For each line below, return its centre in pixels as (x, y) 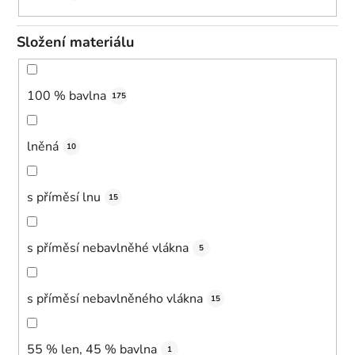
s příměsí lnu (64, 197)
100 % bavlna (67, 95)
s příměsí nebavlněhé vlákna (108, 248)
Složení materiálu (75, 42)
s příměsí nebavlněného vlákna (115, 298)
